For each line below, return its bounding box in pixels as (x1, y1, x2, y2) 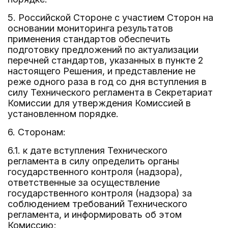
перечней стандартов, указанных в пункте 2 (8, 55, 204, 66)
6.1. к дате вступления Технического (8, 145, 167, 156)
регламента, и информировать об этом (8, 209, 182, 220)
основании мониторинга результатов (8, 23, 173, 34)
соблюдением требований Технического (8, 198, 187, 209)
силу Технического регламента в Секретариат (8, 87, 213, 98)
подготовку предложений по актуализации (8, 44, 198, 55)
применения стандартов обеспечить (8, 34, 170, 44)
